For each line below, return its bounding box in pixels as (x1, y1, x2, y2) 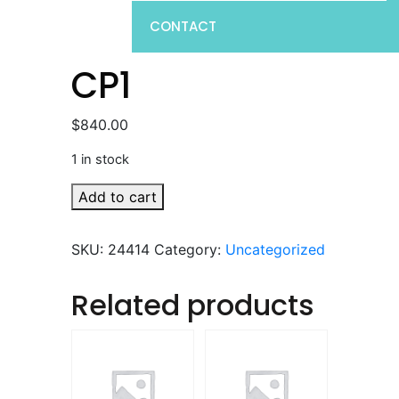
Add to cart (78, 188, 157, 206)
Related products (71, 285, 314, 325)
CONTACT (150, 17, 216, 36)
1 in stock (71, 151, 129, 167)
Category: (154, 240, 225, 258)
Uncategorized (225, 240, 325, 258)
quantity (70, 206, 126, 224)
